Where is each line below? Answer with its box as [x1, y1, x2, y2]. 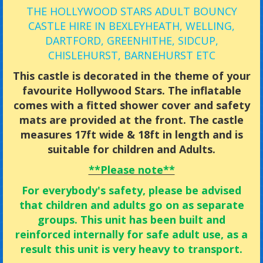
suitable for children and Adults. [48, 142, 215, 157]
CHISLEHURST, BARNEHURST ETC [48, 48, 215, 63]
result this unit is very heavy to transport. [21, 242, 242, 257]
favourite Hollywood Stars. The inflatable [22, 83, 241, 98]
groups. [38, 213, 77, 227]
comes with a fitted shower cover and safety [13, 98, 250, 113]
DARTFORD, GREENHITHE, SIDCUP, [45, 33, 218, 48]
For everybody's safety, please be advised [22, 183, 241, 198]
